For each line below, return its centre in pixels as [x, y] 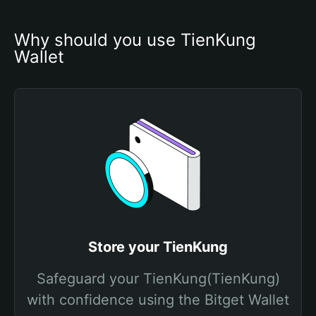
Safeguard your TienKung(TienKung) [158, 279]
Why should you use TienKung [135, 40]
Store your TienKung [158, 247]
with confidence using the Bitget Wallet [158, 300]
